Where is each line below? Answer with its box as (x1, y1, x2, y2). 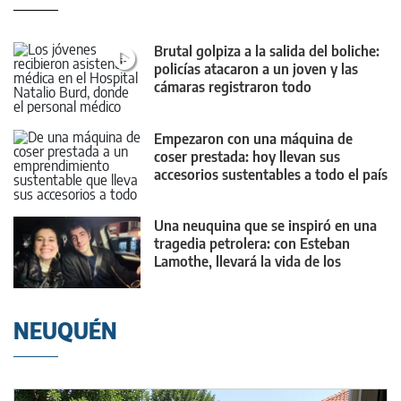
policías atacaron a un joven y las (154, 60, 358, 79)
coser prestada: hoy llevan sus (154, 147, 340, 166)
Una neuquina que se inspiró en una (154, 217, 377, 235)
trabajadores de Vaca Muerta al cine (154, 270, 376, 289)
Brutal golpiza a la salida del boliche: (154, 42, 380, 61)
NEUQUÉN (13, 317, 117, 345)
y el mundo (154, 183, 223, 201)
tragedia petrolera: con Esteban (154, 235, 350, 253)
